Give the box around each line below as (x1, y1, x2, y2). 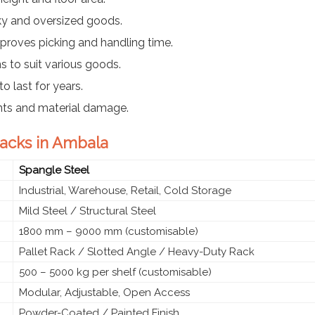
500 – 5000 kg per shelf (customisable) (19, 265, 212, 278)
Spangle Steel (19, 163, 89, 176)
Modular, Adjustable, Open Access (19, 285, 190, 299)
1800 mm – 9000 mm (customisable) (19, 224, 198, 238)
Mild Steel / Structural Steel (19, 204, 156, 217)
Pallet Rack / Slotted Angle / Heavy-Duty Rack (19, 245, 255, 258)
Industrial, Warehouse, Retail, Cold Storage (19, 184, 231, 197)
